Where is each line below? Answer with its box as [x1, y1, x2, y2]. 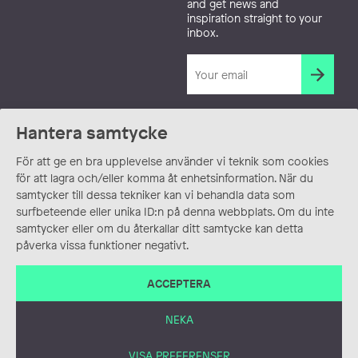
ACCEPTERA [147, 275, 211, 291]
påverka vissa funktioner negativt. [16, 237, 189, 253]
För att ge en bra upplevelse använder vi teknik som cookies [16, 153, 328, 169]
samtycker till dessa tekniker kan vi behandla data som [16, 187, 295, 202]
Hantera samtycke [16, 121, 168, 145]
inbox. [187, 25, 218, 41]
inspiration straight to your [187, 10, 322, 26]
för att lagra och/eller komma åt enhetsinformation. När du [16, 170, 313, 185]
